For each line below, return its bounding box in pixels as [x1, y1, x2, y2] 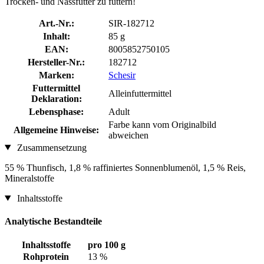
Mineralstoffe [5, 173, 54, 183]
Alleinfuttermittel [108, 88, 171, 98]
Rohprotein [23, 252, 69, 262]
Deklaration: [31, 93, 82, 104]
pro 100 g [88, 240, 126, 250]
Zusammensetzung [14, 142, 87, 153]
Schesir [108, 70, 136, 80]
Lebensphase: [29, 106, 84, 117]
